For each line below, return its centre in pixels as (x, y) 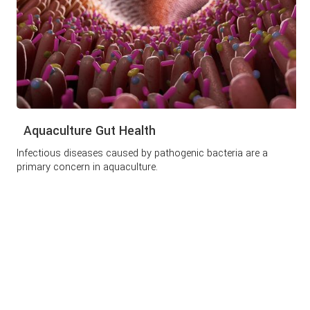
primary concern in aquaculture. (88, 167)
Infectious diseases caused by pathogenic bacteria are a (143, 154)
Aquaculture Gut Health (90, 131)
